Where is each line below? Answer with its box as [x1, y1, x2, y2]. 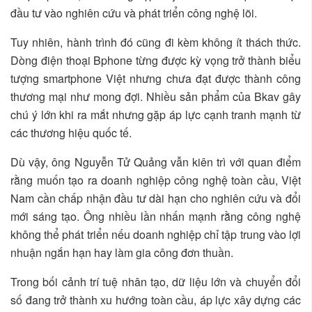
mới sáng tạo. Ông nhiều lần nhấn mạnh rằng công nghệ [10, 208, 301, 225]
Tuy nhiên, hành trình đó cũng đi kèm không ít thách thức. [10, 34, 301, 51]
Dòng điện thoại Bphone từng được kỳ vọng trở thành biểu [10, 52, 301, 69]
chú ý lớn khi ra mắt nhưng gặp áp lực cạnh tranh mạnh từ [10, 107, 301, 123]
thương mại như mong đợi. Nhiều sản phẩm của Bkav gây [10, 88, 301, 105]
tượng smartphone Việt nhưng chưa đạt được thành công [10, 70, 301, 87]
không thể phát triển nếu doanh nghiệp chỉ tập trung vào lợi [10, 226, 301, 243]
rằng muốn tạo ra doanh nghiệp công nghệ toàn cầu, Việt [10, 172, 301, 189]
